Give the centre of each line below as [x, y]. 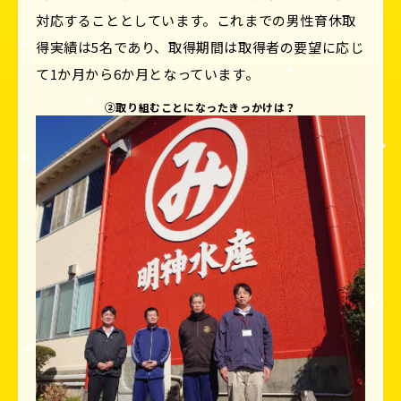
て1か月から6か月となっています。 [148, 74]
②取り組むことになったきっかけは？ [200, 107]
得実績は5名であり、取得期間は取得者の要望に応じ [200, 47]
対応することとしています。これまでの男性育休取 [196, 21]
